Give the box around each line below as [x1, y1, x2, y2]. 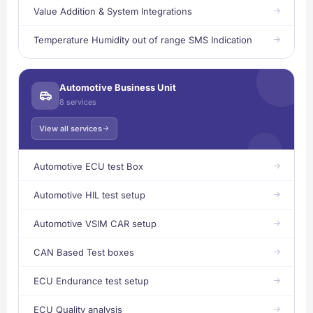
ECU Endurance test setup [34, 275, 149, 286]
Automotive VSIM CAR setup [34, 217, 156, 229]
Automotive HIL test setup [34, 189, 145, 201]
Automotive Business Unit [59, 81, 176, 93]
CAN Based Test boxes [34, 246, 134, 258]
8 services [59, 96, 96, 107]
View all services [39, 123, 102, 133]
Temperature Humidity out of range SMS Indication [34, 34, 252, 45]
